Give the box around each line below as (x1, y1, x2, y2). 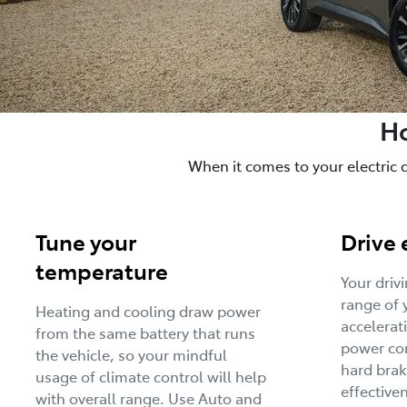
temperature (35, 254, 168, 285)
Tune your (35, 225, 136, 256)
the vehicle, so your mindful (35, 343, 227, 364)
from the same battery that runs (35, 322, 255, 342)
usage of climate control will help (35, 365, 266, 386)
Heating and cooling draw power (35, 300, 261, 321)
